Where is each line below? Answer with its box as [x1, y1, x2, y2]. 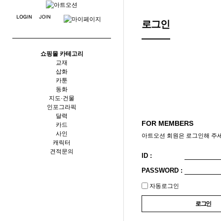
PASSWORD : [142, 167, 183, 174]
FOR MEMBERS [142, 119, 194, 127]
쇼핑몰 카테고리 [40, 50, 83, 57]
